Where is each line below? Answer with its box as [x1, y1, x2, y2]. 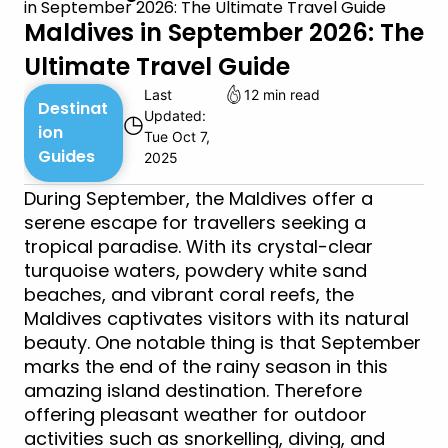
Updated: [143, 107, 206, 125]
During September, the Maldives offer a [24, 186, 373, 212]
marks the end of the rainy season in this [24, 354, 388, 380]
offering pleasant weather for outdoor [24, 402, 367, 428]
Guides [38, 145, 95, 169]
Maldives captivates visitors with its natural [24, 306, 409, 332]
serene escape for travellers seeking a [24, 210, 366, 236]
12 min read [244, 86, 320, 104]
